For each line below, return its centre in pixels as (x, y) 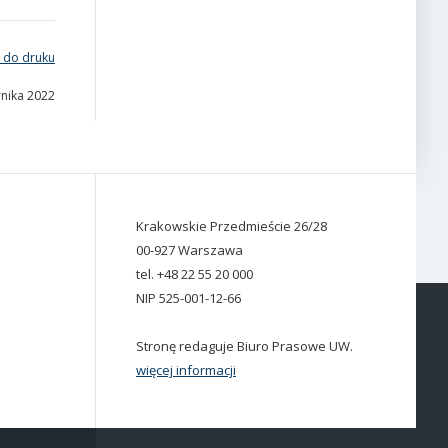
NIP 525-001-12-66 (188, 297)
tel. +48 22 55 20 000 (194, 273)
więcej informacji (186, 369)
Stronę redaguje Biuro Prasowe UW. (244, 345)
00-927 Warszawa (189, 249)
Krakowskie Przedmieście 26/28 (231, 225)
